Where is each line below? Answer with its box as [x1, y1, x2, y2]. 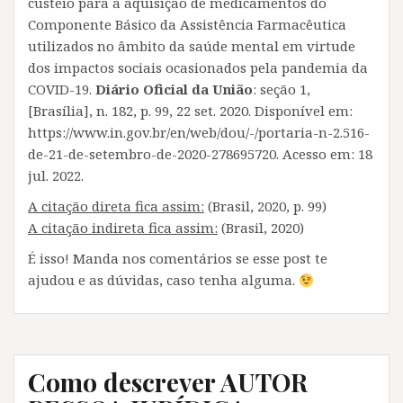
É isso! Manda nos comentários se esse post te [28, 249, 327, 267]
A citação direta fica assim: [28, 197, 204, 215]
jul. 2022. [28, 166, 84, 184]
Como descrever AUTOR [28, 365, 308, 399]
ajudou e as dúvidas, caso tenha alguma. [28, 271, 299, 289]
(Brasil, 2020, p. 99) [204, 197, 327, 215]
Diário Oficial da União [95, 80, 253, 98]
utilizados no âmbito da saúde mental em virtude [28, 37, 355, 55]
